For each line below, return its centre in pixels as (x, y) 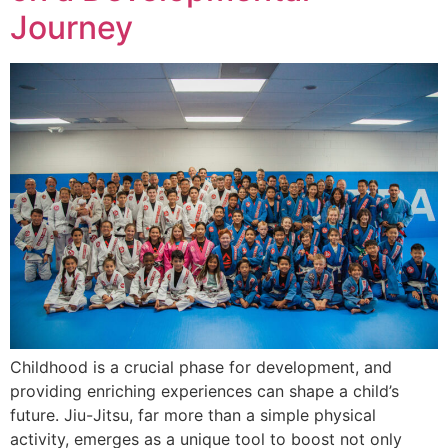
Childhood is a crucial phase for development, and (201, 366)
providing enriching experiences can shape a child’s (204, 390)
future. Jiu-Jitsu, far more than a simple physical (193, 414)
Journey (71, 28)
